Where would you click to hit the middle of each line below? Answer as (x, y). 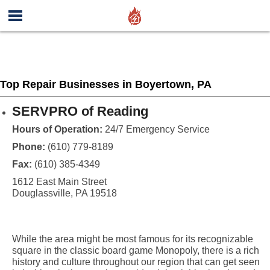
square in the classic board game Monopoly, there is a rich (135, 250)
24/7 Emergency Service (156, 129)
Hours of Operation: (57, 129)
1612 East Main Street (59, 182)
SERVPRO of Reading (80, 111)
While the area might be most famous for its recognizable (132, 239)
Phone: (30, 147)
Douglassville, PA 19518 (64, 193)
